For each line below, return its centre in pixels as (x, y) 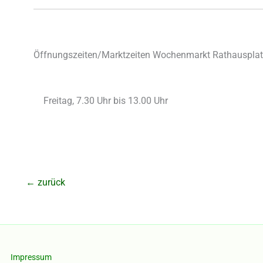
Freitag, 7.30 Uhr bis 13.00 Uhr (106, 101)
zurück (50, 183)
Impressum (31, 257)
